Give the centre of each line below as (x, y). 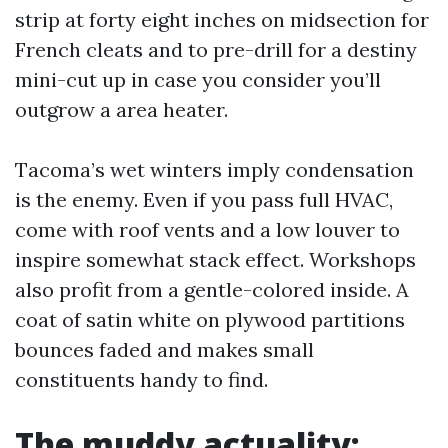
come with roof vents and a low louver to (207, 229)
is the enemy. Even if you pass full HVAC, (204, 199)
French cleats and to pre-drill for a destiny (216, 49)
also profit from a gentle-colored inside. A (212, 289)
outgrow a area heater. (121, 109)
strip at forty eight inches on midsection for (222, 19)
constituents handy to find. (141, 379)
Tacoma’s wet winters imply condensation (214, 169)
